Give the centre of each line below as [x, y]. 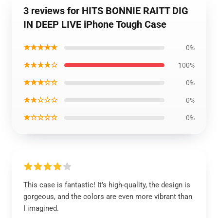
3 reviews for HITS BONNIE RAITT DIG [106, 11]
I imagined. [41, 208]
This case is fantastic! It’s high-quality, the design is [107, 185]
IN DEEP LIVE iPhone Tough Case [95, 24]
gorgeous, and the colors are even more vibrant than [108, 197]
